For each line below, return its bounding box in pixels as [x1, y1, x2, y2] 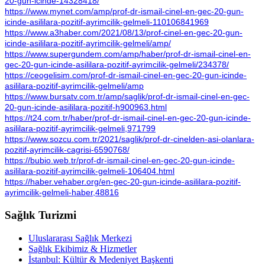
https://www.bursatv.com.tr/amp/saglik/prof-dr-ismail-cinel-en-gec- [5, 92, 250, 102]
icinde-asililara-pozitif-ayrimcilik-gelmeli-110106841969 [5, 17, 209, 27]
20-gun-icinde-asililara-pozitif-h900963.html [5, 102, 167, 112]
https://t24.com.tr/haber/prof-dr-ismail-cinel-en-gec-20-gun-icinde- [5, 113, 251, 123]
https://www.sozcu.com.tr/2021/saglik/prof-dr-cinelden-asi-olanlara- [5, 134, 254, 144]
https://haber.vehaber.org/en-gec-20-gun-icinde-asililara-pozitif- [5, 177, 241, 187]
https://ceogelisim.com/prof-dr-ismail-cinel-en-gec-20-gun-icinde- [5, 70, 247, 80]
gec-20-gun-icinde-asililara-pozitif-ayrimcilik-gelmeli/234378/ [5, 60, 229, 70]
